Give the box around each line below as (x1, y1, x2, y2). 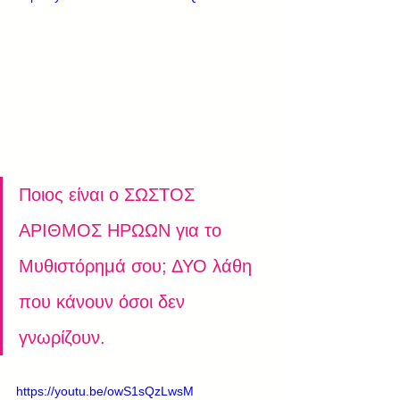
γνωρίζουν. (19, 328, 105, 348)
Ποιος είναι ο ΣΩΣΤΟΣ (19, 185, 200, 205)
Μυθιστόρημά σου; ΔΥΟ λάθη (19, 256, 257, 277)
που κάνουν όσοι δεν (19, 292, 190, 312)
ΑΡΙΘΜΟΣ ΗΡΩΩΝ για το (19, 221, 227, 241)
